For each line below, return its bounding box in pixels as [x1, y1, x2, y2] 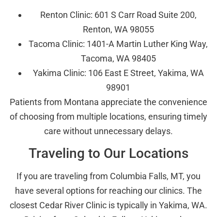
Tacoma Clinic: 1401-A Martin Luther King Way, [29, 38, 208, 49]
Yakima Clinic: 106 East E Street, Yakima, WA [32, 67, 204, 78]
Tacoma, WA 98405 [80, 53, 156, 63]
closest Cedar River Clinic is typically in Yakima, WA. [10, 200, 207, 211]
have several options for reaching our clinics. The [15, 186, 202, 196]
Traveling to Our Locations [29, 145, 188, 162]
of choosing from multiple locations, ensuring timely [10, 111, 207, 122]
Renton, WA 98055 [82, 24, 154, 34]
